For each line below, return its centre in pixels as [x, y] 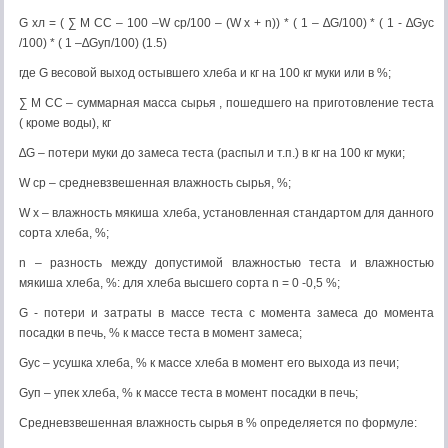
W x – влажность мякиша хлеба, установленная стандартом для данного [226, 213]
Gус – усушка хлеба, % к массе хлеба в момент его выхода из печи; [209, 363]
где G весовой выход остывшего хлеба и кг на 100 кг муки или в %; [205, 73]
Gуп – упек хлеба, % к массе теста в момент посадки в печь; [188, 393]
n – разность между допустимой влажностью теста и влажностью [226, 263]
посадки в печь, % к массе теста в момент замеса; [160, 333]
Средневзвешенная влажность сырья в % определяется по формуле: [218, 423]
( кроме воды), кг [65, 123]
